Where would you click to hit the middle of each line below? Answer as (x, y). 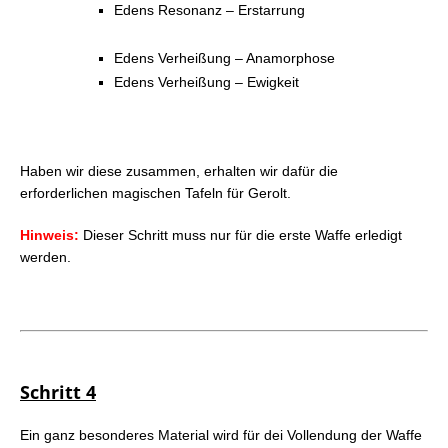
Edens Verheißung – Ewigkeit (206, 81)
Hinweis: (51, 234)
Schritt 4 (58, 391)
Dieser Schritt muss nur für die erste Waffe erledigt (242, 234)
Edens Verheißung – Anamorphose (224, 57)
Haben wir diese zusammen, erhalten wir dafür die (179, 170)
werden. (45, 256)
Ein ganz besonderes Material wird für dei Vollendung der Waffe (221, 434)
